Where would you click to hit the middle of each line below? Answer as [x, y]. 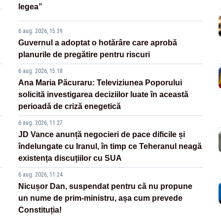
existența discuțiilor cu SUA [70, 158]
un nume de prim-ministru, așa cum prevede [101, 198]
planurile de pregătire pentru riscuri [84, 55]
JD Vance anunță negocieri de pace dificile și [102, 135]
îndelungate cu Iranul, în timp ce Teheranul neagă [110, 147]
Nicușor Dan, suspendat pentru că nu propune [106, 186]
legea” [31, 7]
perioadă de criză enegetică [70, 107]
